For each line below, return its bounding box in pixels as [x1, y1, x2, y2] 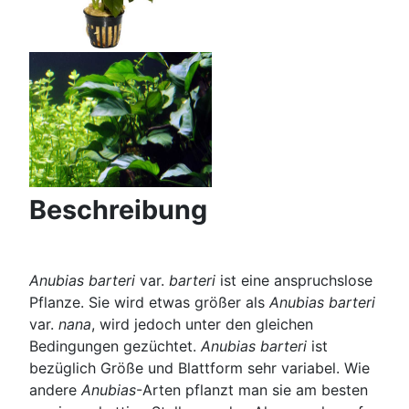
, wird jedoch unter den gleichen [91, 315, 313, 334]
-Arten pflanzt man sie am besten [136, 381, 368, 400]
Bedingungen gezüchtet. [29, 337, 201, 356]
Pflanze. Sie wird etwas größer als [29, 293, 269, 312]
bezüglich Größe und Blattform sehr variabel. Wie [29, 359, 370, 378]
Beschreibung [29, 194, 207, 226]
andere [29, 381, 81, 400]
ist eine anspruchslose [215, 271, 372, 290]
